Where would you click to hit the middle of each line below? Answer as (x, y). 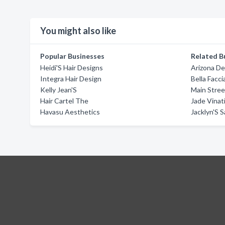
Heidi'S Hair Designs (72, 68)
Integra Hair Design (71, 79)
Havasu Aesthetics (70, 112)
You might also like (78, 31)
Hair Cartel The (64, 101)
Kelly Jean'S (59, 90)
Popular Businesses (72, 56)
